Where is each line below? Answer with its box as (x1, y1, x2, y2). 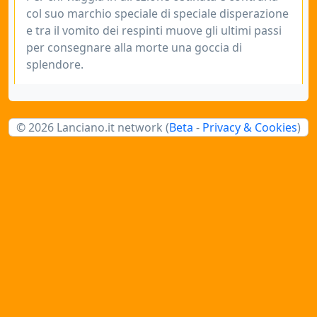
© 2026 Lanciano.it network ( (16, 120, 169, 135)
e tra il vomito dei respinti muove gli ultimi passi (26, 23, 282, 38)
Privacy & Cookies (202, 120, 297, 135)
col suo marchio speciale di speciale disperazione (26, 6, 289, 21)
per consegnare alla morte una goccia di (26, 40, 242, 55)
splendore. (26, 57, 83, 72)
